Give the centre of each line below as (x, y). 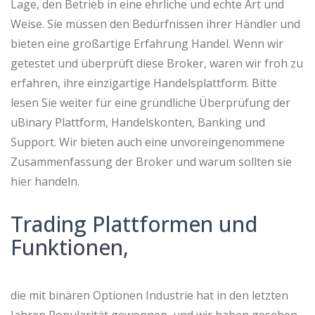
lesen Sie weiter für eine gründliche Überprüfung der (150, 103)
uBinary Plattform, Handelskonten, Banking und (138, 122)
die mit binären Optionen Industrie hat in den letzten (149, 295)
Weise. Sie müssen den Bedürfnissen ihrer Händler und (155, 24)
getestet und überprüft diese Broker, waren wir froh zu (157, 63)
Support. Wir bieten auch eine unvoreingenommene (148, 142)
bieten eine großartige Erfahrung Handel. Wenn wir (147, 44)
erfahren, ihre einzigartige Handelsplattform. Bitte (144, 83)
